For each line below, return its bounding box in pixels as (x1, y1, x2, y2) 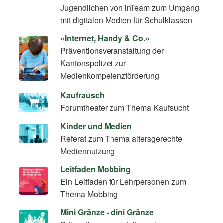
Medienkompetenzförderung (60, 70, 160, 82)
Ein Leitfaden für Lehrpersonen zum (60, 176, 187, 188)
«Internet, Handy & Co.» (60, 32, 150, 44)
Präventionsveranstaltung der (60, 45, 164, 57)
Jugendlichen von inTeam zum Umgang (60, 2, 200, 14)
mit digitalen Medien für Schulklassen (60, 14, 193, 26)
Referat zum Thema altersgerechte (60, 132, 183, 144)
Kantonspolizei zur (60, 57, 126, 69)
